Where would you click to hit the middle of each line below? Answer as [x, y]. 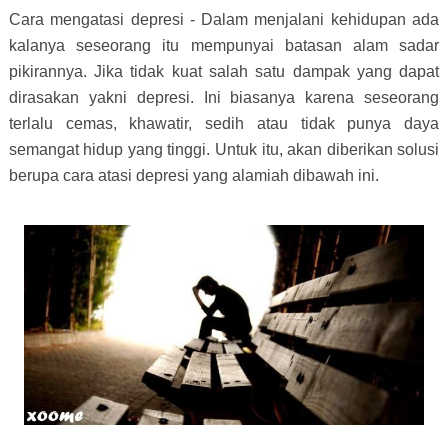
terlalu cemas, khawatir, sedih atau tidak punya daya [224, 123]
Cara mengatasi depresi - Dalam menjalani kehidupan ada [224, 19]
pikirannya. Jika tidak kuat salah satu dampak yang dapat [224, 71]
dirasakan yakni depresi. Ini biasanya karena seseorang [224, 97]
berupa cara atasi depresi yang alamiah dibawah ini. [193, 175]
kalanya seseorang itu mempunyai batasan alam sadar [224, 45]
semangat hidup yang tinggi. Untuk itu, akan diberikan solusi [224, 149]
